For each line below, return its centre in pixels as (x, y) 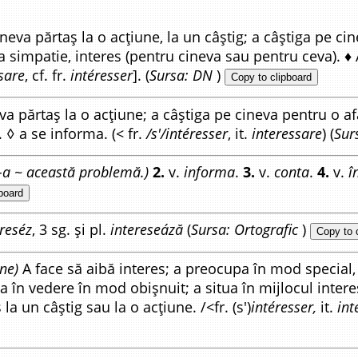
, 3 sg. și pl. (71, 230)
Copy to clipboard (271, 78)
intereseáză (147, 230)
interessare (287, 133)
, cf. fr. (48, 76)
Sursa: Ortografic (245, 230)
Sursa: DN (181, 76)
